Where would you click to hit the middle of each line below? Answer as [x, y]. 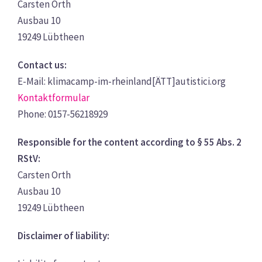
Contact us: [42, 65]
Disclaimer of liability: [63, 236]
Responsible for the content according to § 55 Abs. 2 [130, 142]
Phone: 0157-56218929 [63, 114]
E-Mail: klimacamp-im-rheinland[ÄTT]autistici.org [122, 81]
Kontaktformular [54, 98]
